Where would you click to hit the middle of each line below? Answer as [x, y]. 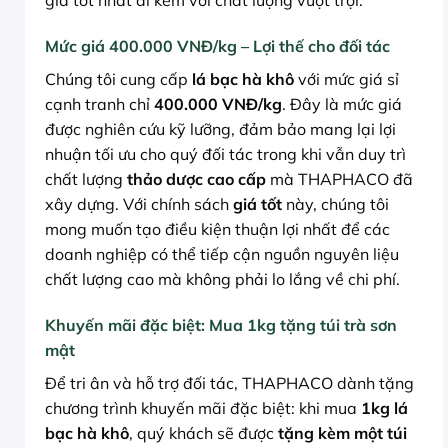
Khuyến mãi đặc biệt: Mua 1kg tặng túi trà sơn [221, 324]
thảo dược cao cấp [196, 178]
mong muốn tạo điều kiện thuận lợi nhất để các [217, 228]
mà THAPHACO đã [339, 178]
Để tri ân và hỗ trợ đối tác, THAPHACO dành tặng [229, 382]
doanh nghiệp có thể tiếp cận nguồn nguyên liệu [222, 253]
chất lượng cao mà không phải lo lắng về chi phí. [222, 278]
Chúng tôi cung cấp [118, 78]
